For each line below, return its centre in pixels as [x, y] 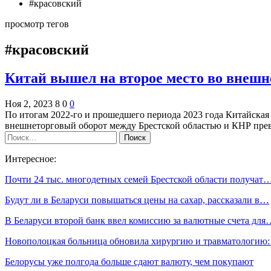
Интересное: [31, 158]
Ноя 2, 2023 [29, 103]
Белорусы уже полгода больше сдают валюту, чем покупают [129, 261]
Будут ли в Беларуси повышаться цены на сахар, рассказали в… [137, 200]
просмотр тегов [37, 24]
